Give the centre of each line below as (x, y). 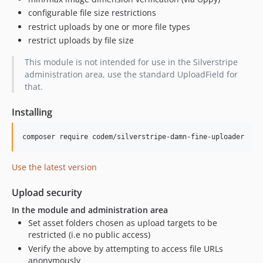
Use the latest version (54, 167)
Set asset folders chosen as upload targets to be (123, 223)
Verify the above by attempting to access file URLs (126, 248)
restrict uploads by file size (81, 40)
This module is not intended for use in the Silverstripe (131, 62)
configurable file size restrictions (92, 13)
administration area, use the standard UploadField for (131, 74)
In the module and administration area (90, 210)
